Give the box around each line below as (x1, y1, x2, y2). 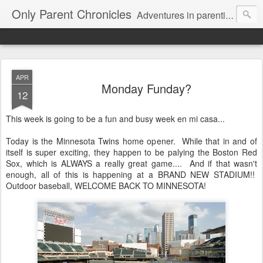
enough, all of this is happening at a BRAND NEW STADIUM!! (6, 168, 257, 180)
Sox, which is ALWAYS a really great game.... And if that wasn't (6, 157, 257, 169)
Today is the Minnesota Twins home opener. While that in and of (6, 135, 257, 147)
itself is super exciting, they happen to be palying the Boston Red (6, 146, 257, 158)
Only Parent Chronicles (12, 5, 131, 22)
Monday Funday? (101, 80, 191, 97)
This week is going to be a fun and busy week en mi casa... (6, 113, 225, 124)
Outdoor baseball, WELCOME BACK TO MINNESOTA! (6, 180, 206, 191)
